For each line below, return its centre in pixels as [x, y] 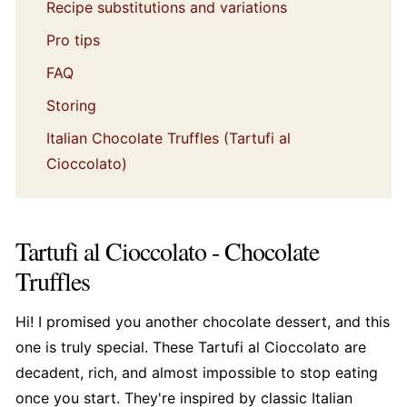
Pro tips [73, 40]
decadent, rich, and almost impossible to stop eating [196, 373]
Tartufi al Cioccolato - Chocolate [167, 251]
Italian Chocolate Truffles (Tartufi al [168, 139]
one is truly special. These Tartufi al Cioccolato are [190, 347]
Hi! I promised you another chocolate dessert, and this [202, 322]
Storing [71, 106]
